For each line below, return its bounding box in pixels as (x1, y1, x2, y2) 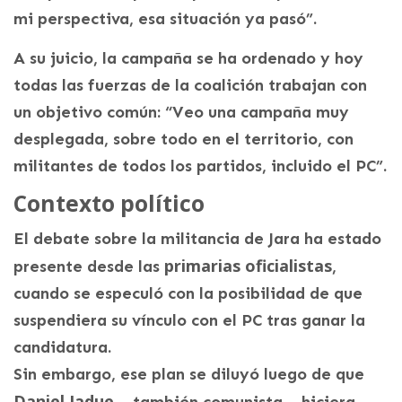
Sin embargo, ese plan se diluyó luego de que (13, 364, 364, 385)
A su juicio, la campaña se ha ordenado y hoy (13, 48, 363, 69)
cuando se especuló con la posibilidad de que (13, 284, 363, 304)
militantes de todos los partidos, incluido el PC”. (13, 156, 387, 177)
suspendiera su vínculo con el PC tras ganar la (13, 310, 365, 331)
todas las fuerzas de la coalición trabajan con (13, 75, 367, 96)
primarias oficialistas (164, 255, 332, 277)
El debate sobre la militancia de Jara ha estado (13, 229, 381, 249)
